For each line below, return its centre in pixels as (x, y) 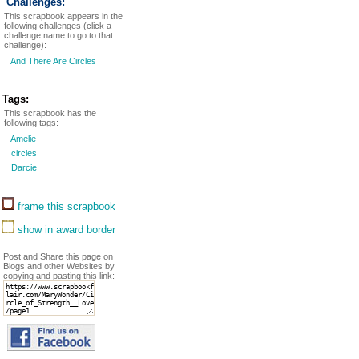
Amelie (22, 139)
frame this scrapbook (65, 206)
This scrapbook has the (50, 113)
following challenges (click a (58, 26)
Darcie (23, 167)
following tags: (31, 123)
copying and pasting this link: (59, 276)
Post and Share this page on (58, 256)
